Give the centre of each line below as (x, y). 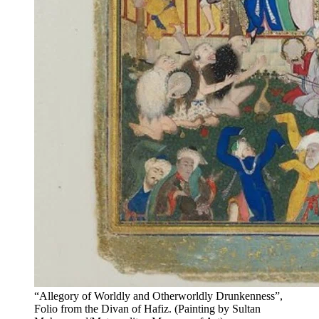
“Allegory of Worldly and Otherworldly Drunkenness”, (158, 296)
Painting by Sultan (219, 308)
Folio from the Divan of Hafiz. (103, 308)
